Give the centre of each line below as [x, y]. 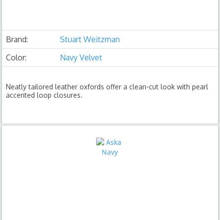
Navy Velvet [81, 57]
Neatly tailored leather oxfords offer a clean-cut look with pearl [107, 87]
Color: [16, 57]
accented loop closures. [44, 95]
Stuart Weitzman [90, 39]
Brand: [17, 39]
